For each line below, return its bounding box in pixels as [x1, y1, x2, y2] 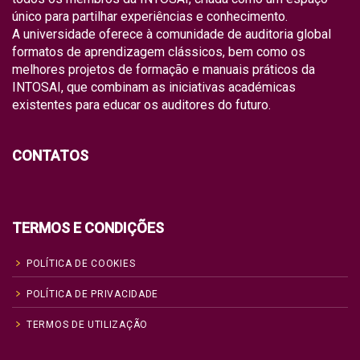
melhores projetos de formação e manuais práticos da [12, 61, 315, 77]
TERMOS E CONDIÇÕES [12, 219, 164, 236]
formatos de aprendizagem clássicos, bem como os [12, 43, 305, 59]
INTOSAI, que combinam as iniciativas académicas [12, 79, 296, 95]
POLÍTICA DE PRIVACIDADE [27, 288, 159, 300]
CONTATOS [12, 146, 88, 164]
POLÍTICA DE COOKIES [27, 257, 136, 269]
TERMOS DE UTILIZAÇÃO [27, 318, 148, 330]
